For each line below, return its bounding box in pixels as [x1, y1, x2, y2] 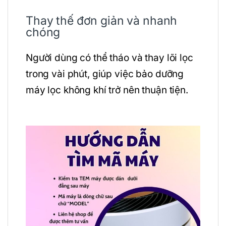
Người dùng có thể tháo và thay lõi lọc [26, 52, 193, 64]
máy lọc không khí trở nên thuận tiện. [26, 84, 188, 96]
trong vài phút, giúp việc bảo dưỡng [26, 68, 184, 80]
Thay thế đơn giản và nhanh [26, 14, 178, 28]
